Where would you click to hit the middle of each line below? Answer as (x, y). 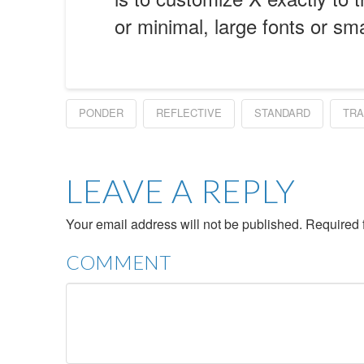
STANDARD (282, 113)
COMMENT (118, 262)
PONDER (101, 113)
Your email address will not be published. (184, 224)
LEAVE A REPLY (180, 191)
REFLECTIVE (188, 113)
